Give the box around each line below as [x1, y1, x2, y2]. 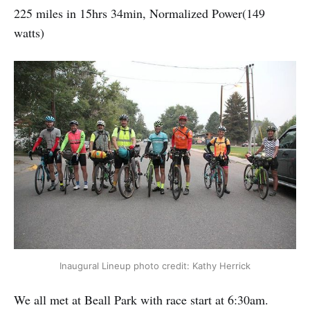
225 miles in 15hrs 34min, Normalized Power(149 [14, 4, 265, 21]
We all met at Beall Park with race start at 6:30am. [14, 291, 268, 309]
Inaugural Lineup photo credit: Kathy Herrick [60, 259, 250, 271]
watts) [14, 24, 44, 41]
